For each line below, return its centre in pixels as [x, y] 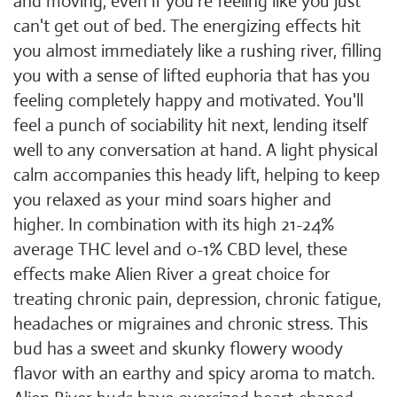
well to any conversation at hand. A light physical [195, 150]
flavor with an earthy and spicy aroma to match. [194, 374]
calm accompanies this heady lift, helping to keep [197, 175]
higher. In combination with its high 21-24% [174, 225]
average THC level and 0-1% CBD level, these [180, 249]
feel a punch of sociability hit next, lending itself [191, 125]
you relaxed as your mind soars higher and [172, 200]
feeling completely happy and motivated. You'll [188, 101]
